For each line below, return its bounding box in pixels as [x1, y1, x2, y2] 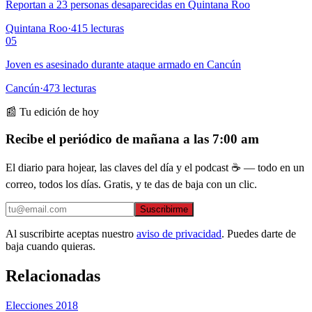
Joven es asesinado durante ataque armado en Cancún [6, 58, 241, 70]
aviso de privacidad [136, 228, 221, 240]
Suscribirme [140, 204, 188, 215]
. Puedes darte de [221, 228, 296, 240]
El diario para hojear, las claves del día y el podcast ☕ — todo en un [6, 162, 304, 174]
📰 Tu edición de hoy [6, 105, 99, 118]
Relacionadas [6, 267, 100, 286]
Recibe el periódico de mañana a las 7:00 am [6, 131, 259, 146]
